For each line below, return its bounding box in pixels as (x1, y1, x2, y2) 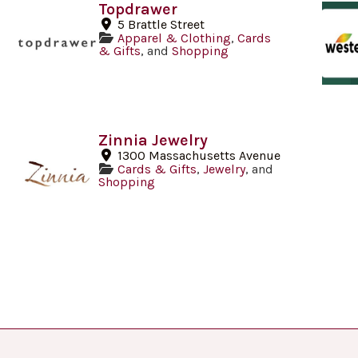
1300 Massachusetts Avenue (117, 147, 281, 163)
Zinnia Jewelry (98, 130, 209, 149)
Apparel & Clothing (117, 30, 232, 46)
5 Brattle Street (117, 17, 205, 33)
